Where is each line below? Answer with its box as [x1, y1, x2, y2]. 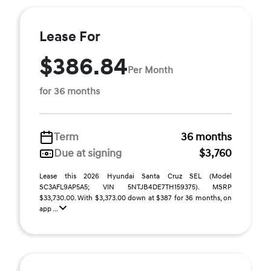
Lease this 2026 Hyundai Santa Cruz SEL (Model [39, 172, 232, 181]
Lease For [39, 28, 100, 45]
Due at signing [54, 146, 122, 160]
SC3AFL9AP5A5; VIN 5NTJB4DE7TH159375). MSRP [39, 183, 232, 192]
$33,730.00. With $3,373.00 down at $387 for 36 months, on [39, 194, 232, 203]
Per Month [128, 64, 173, 76]
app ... [39, 204, 59, 214]
